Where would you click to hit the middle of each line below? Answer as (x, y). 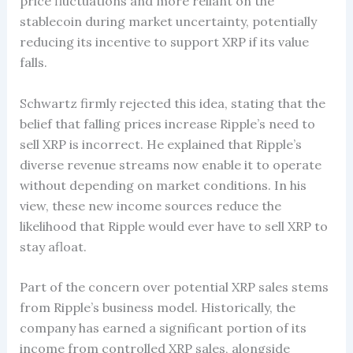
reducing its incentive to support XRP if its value (164, 42)
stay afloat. (53, 246)
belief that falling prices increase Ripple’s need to (167, 123)
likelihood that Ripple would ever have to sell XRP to (173, 226)
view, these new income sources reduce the (150, 205)
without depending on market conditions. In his (163, 185)
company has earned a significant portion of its (163, 328)
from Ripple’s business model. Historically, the (157, 308)
